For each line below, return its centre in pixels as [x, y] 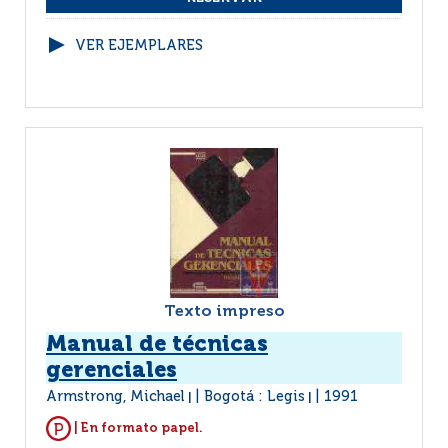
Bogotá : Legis [254, 397]
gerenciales [111, 371]
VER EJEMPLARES [139, 46]
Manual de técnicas [157, 345]
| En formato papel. [137, 428]
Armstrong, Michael [117, 397]
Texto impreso [224, 312]
